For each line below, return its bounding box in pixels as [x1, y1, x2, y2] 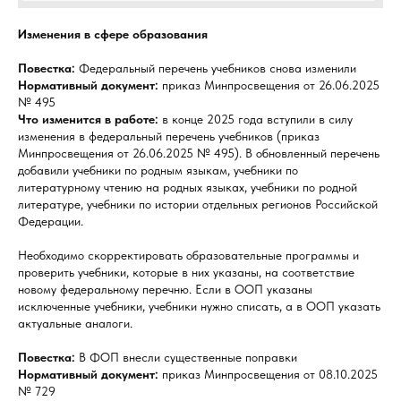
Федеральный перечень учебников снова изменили [75, 60, 356, 75]
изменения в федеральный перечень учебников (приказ [18, 128, 320, 143]
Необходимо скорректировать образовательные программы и [18, 247, 359, 262]
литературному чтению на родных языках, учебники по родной [18, 179, 357, 194]
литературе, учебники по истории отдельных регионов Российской [18, 196, 378, 211]
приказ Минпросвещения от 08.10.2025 [162, 366, 378, 381]
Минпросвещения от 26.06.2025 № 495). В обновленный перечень [18, 145, 380, 160]
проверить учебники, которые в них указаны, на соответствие [18, 264, 354, 279]
